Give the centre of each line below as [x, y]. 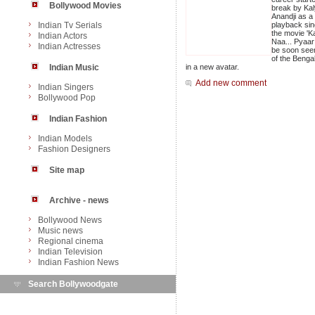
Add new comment [231, 83]
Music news [60, 231]
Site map [67, 170]
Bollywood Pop [67, 98]
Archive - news [79, 200]
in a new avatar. [212, 67]
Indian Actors [63, 36]
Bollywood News [70, 220]
